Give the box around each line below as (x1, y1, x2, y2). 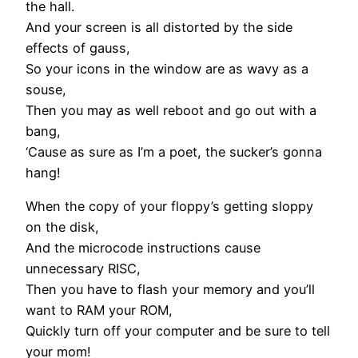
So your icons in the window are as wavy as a (26, 61, 308, 78)
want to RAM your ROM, (26, 302, 173, 319)
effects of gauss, (26, 40, 130, 57)
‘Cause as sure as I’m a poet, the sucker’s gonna (26, 144, 322, 161)
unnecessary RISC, (26, 261, 141, 277)
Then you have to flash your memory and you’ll (26, 281, 315, 298)
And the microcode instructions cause (26, 240, 261, 257)
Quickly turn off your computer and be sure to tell (26, 323, 330, 340)
